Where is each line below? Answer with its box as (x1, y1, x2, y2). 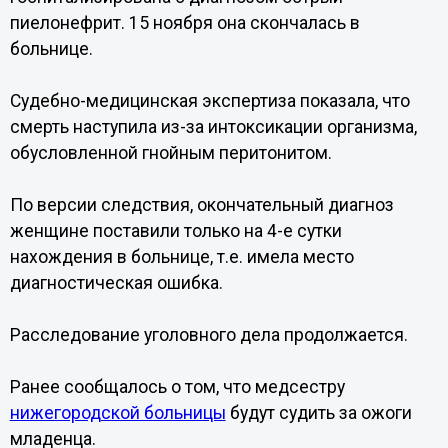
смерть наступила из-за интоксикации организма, (9, 117, 417, 137)
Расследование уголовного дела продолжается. (9, 325, 408, 345)
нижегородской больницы (9, 403, 226, 423)
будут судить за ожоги (225, 403, 412, 423)
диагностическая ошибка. (9, 273, 223, 293)
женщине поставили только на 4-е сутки (9, 221, 342, 241)
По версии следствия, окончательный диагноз (9, 195, 394, 215)
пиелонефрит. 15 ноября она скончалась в (9, 13, 360, 33)
